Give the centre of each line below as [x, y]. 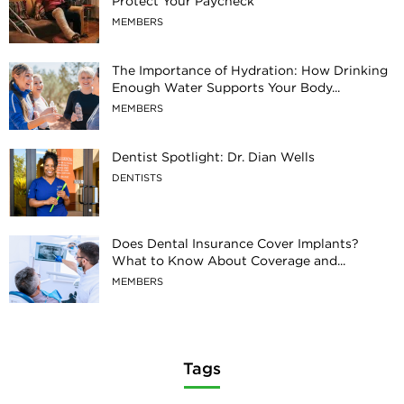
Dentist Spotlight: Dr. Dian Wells [213, 156]
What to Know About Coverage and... [229, 260]
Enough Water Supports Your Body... [226, 87]
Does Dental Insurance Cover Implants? [235, 243]
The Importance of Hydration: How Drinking [250, 70]
